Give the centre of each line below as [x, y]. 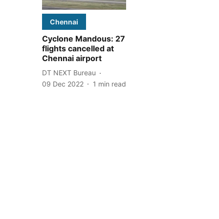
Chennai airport [72, 58]
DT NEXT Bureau [69, 73]
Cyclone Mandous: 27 [84, 38]
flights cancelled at [78, 48]
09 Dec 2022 [63, 84]
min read [112, 84]
